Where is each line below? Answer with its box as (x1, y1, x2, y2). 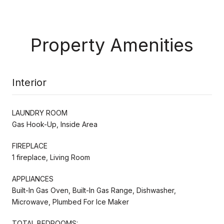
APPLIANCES (12, 174, 53, 183)
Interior (12, 76, 46, 88)
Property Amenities (30, 33, 193, 56)
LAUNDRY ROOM (12, 108, 67, 117)
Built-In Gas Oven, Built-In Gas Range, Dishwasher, (12, 185, 176, 194)
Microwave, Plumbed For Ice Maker (12, 197, 129, 206)
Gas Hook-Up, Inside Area (12, 119, 97, 128)
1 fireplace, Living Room (12, 152, 90, 161)
